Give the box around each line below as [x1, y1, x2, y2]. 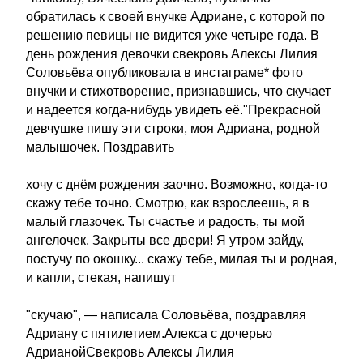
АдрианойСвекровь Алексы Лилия [26, 345, 234, 359]
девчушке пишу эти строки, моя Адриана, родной [26, 122, 320, 135]
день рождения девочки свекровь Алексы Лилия [26, 47, 318, 61]
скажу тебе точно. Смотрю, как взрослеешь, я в [26, 196, 310, 210]
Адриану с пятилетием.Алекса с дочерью [26, 327, 272, 340]
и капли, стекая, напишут [26, 271, 176, 284]
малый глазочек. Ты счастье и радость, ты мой [26, 215, 305, 228]
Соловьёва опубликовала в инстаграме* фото [26, 66, 303, 79]
